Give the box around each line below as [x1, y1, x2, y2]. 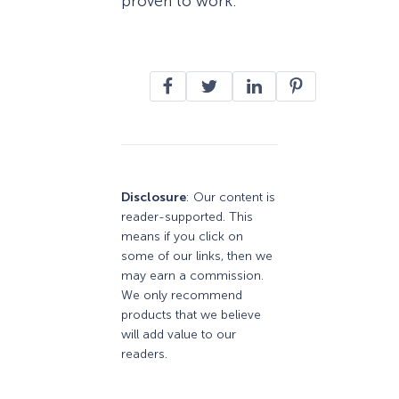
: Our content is [186, 190, 275, 206]
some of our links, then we [121, 248, 273, 265]
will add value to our [121, 327, 236, 343]
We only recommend [121, 288, 242, 304]
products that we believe [121, 307, 261, 323]
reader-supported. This [121, 209, 253, 225]
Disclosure [121, 190, 186, 206]
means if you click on [121, 229, 243, 245]
